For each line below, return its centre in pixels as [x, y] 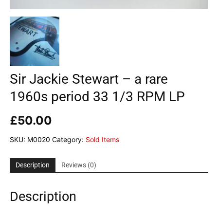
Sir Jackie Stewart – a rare [89, 79]
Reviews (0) [79, 165]
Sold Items [102, 139]
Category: [69, 139]
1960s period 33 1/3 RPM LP [97, 96]
